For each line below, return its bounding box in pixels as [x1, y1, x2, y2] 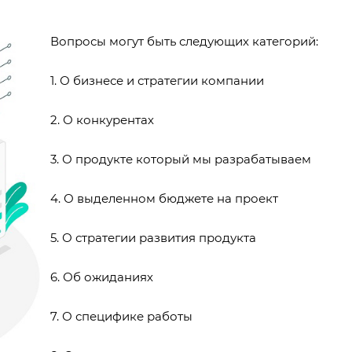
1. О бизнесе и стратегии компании [50, 72, 264, 88]
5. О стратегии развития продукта [50, 229, 256, 245]
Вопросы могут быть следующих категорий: [50, 33, 318, 49]
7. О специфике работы [50, 308, 192, 324]
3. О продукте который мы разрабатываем [50, 151, 311, 167]
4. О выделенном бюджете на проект [50, 190, 278, 206]
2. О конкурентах [50, 112, 154, 127]
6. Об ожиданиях [50, 269, 153, 284]
